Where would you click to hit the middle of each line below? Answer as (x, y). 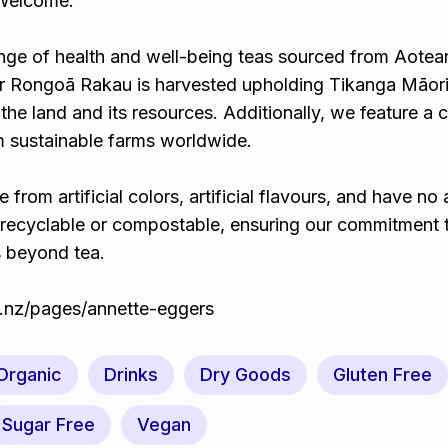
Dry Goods (245, 374)
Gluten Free (382, 374)
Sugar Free (48, 424)
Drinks (131, 374)
